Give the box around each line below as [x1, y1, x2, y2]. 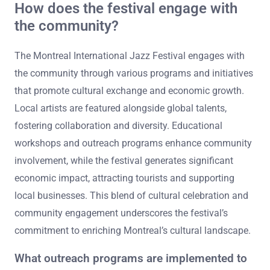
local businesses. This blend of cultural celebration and [14, 189, 248, 201]
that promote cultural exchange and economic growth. [14, 84, 244, 96]
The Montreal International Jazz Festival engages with [14, 49, 245, 61]
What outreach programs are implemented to [14, 252, 247, 266]
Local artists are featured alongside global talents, [14, 102, 227, 114]
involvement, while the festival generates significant [14, 154, 233, 166]
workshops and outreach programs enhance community [14, 137, 252, 149]
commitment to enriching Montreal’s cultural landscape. [14, 224, 251, 236]
